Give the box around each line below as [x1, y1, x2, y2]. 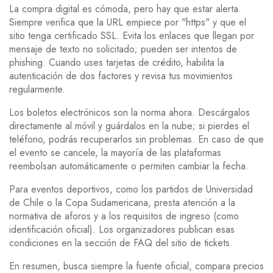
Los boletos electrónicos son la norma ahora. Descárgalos [9, 105, 250, 119]
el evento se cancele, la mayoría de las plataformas [9, 146, 221, 160]
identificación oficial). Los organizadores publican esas [9, 222, 235, 236]
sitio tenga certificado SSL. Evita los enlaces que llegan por [9, 29, 254, 43]
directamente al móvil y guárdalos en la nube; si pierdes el [9, 119, 249, 133]
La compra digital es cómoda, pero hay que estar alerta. [9, 2, 241, 16]
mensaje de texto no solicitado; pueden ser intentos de [9, 42, 237, 56]
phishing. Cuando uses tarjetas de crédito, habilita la [9, 55, 224, 69]
